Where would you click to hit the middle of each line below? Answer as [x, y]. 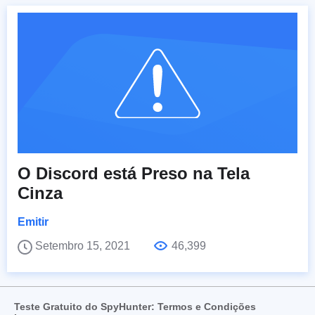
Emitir [33, 222]
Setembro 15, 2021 [84, 246]
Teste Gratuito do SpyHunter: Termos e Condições [135, 307]
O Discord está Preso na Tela [134, 174]
